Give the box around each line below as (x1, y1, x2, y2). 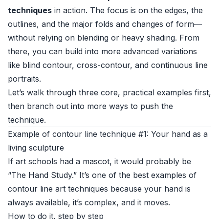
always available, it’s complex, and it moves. (8, 197, 170, 207)
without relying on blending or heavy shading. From (8, 33, 199, 43)
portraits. (8, 74, 41, 84)
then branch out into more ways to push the (8, 101, 173, 111)
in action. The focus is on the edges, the (52, 5, 203, 15)
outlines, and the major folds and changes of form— (8, 19, 202, 29)
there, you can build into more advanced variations (8, 46, 197, 56)
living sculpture (8, 143, 64, 153)
